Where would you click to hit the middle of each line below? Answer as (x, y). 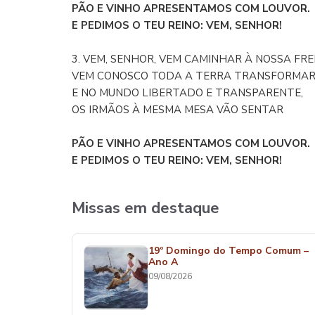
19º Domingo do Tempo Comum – (229, 251)
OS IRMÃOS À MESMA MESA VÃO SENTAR (178, 110)
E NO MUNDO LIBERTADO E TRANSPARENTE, (187, 93)
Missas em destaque (146, 208)
